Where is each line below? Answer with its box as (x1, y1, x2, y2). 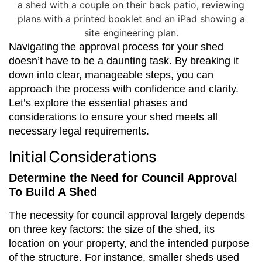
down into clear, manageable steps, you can (9, 68, 213, 81)
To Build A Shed (9, 185, 97, 198)
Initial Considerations (9, 146, 157, 167)
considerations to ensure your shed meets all (9, 111, 218, 123)
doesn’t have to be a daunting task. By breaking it (9, 54, 239, 67)
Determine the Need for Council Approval (9, 171, 237, 184)
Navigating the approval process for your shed (9, 40, 223, 53)
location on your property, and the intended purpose (9, 237, 249, 249)
